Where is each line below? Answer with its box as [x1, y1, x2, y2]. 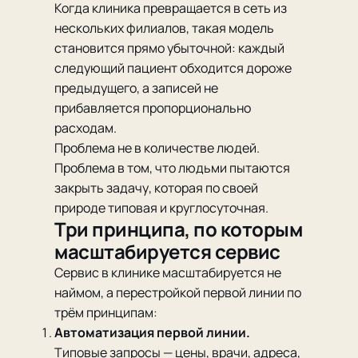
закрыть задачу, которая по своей [54, 179, 258, 197]
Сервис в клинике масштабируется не [54, 264, 281, 281]
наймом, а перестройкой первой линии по [54, 284, 301, 301]
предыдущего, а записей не [54, 79, 218, 97]
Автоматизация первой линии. [54, 324, 250, 341]
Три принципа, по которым [54, 216, 303, 242]
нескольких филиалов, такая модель [54, 19, 274, 37]
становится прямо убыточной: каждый [54, 39, 284, 57]
